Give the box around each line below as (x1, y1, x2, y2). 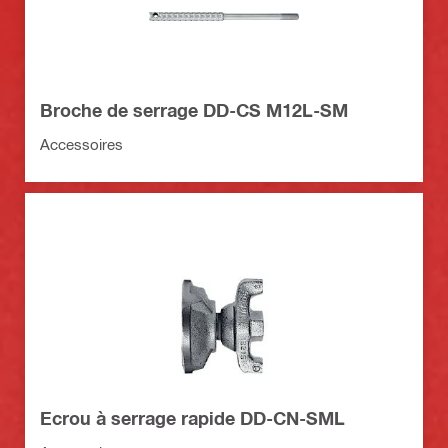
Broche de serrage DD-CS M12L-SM (40, 98, 348, 121)
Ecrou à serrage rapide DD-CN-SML (40, 406, 345, 429)
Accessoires (40, 134, 123, 153)
